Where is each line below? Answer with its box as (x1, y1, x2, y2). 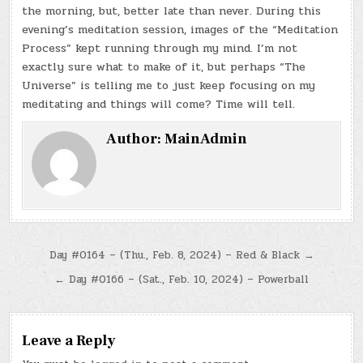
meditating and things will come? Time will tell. (22, 95, 296, 113)
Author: (106, 129, 165, 148)
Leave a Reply (22, 331, 116, 350)
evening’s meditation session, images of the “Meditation (22, 20, 339, 38)
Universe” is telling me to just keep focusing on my (22, 76, 316, 94)
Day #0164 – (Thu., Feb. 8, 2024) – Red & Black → (49, 246, 314, 263)
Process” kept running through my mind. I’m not (22, 39, 298, 57)
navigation (8, 265, 122, 295)
